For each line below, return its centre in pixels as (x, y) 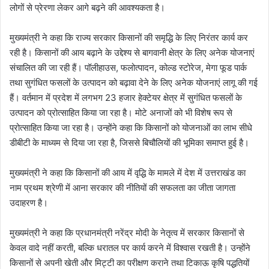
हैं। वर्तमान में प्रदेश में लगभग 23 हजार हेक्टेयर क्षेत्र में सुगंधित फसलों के (126, 97)
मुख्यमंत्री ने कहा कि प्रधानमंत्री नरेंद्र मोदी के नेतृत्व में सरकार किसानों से (127, 232)
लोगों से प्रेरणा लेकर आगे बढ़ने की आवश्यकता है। (87, 7)
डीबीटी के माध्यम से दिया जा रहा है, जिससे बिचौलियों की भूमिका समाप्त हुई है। (129, 142)
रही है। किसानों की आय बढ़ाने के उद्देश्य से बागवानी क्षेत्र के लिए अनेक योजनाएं (132, 52)
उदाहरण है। (29, 202)
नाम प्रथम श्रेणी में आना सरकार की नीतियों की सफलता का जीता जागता (122, 187)
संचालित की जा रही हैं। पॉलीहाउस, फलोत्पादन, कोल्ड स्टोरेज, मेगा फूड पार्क (128, 67)
